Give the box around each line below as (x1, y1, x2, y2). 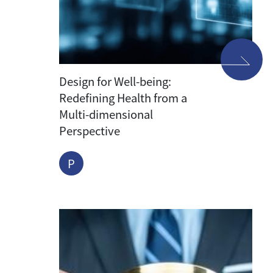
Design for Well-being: (59, 73, 171, 90)
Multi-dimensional (59, 106, 153, 122)
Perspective (59, 122, 120, 139)
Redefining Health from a (59, 90, 187, 106)
